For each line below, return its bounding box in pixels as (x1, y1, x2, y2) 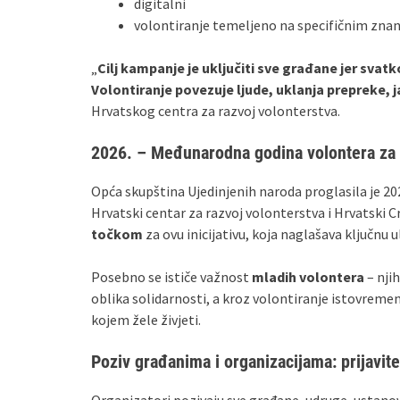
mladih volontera (252, 268, 364, 286)
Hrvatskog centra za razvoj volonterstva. (91, 102, 340, 120)
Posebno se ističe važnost (91, 268, 252, 286)
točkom (91, 225, 143, 243)
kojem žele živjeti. (91, 311, 201, 329)
